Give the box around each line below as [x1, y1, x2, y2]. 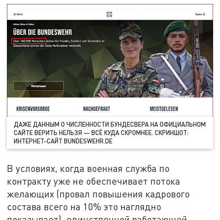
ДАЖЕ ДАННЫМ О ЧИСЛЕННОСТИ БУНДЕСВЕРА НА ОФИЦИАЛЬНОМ [14, 120, 206, 128]
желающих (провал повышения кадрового [7, 188, 190, 199]
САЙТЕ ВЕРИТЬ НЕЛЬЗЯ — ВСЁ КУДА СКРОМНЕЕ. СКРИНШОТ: [14, 128, 189, 137]
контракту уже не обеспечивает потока [7, 175, 181, 187]
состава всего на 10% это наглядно [7, 200, 162, 212]
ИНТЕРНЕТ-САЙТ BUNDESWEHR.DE [14, 137, 113, 145]
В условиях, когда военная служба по [7, 162, 170, 174]
